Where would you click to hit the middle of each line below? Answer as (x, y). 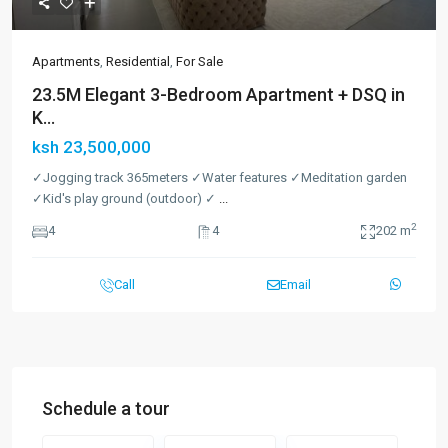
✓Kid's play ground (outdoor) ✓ (125, 199)
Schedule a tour (106, 409)
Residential (138, 62)
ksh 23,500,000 (91, 147)
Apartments (66, 62)
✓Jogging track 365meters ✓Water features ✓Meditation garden (219, 178)
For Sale (199, 62)
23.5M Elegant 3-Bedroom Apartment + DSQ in (218, 95)
